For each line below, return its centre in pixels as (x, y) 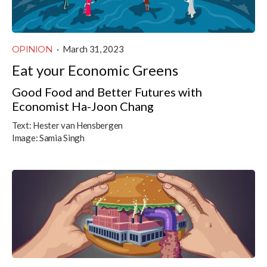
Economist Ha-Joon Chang (83, 106)
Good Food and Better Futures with (107, 91)
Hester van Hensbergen (78, 125)
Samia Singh (62, 137)
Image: (25, 137)
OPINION (32, 49)
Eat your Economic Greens (95, 70)
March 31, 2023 (93, 49)
